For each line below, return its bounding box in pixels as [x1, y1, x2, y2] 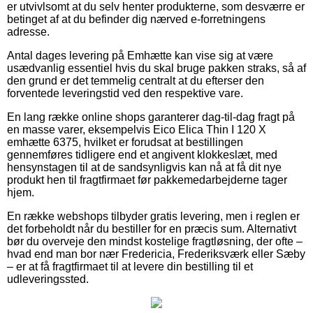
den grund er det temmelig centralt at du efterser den [7, 74, 264, 87]
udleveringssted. [7, 272, 89, 285]
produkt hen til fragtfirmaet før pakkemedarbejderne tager [7, 173, 287, 186]
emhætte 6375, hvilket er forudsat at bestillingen [7, 136, 243, 148]
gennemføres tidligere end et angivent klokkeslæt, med [7, 148, 277, 161]
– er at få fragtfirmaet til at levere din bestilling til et [7, 260, 253, 272]
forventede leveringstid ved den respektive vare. [7, 87, 243, 99]
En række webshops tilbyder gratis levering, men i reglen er [7, 210, 300, 222]
